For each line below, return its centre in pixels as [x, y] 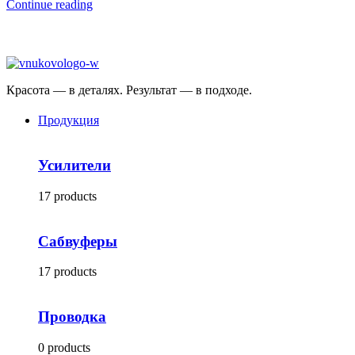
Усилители [74, 166]
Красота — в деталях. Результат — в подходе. [129, 90]
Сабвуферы [78, 241]
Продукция [69, 120]
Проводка [72, 316]
